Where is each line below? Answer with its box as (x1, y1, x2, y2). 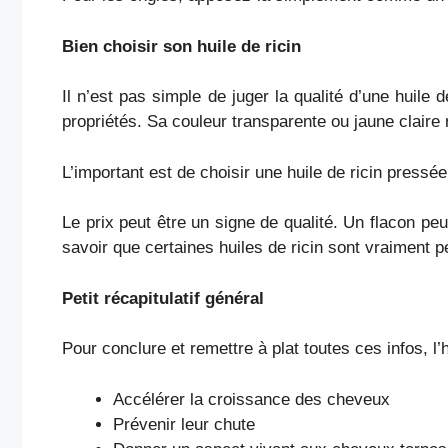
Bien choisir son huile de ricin (62, 36, 301, 56)
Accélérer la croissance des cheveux (113, 389, 390, 409)
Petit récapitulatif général (62, 288, 264, 308)
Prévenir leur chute (113, 414, 255, 434)
